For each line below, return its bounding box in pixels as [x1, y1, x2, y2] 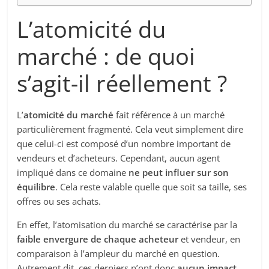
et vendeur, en [178, 233, 241, 246]
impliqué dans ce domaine [17, 166, 127, 179]
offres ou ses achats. [17, 195, 101, 208]
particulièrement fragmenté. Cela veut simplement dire [17, 123, 244, 136]
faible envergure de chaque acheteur [17, 233, 179, 246]
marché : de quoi [17, 40, 196, 72]
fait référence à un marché [113, 109, 225, 121]
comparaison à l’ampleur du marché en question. [17, 247, 220, 260]
